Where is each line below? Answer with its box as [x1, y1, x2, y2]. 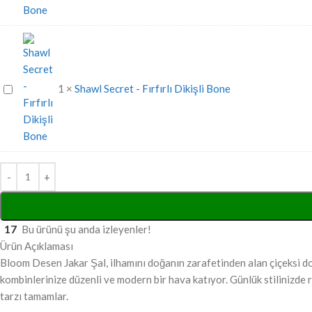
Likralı [3, 6, 32, 19]
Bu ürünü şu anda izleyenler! [22, 222, 151, 235]
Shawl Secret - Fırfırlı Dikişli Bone [75, 81, 231, 95]
